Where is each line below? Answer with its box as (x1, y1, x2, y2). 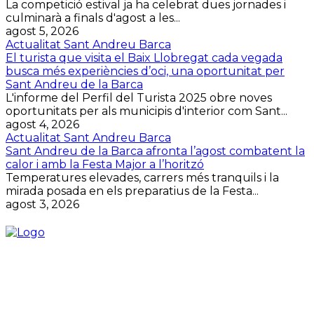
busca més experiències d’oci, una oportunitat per (6, 64, 285, 78)
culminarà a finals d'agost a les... (6, 11, 180, 25)
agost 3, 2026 (6, 197, 79, 211)
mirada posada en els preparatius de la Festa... (6, 184, 259, 198)
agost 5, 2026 (6, 24, 78, 38)
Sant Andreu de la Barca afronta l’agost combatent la (6, 144, 305, 158)
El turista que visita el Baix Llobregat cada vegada (6, 50, 282, 64)
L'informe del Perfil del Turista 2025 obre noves (6, 90, 272, 104)
